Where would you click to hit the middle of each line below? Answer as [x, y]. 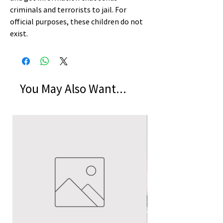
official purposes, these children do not [76, 22]
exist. [19, 34]
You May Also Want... [73, 89]
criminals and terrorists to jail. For [68, 10]
